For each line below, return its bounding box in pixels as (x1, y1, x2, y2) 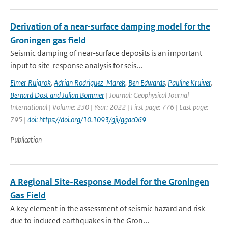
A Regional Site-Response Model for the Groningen (10, 176, 209, 187)
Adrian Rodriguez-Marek (54, 78, 125, 88)
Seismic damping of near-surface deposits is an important (10, 48, 202, 58)
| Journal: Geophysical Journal (104, 90, 189, 100)
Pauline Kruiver (168, 78, 211, 88)
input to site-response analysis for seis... (10, 61, 142, 70)
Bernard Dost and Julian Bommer (10, 90, 104, 100)
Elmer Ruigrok (10, 78, 51, 88)
